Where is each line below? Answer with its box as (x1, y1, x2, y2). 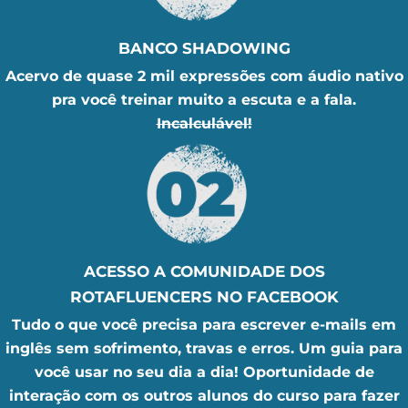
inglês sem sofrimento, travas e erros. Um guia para (5, 339, 403, 357)
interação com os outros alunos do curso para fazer (8, 386, 400, 404)
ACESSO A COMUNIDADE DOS (83, 261, 325, 280)
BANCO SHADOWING (117, 39, 291, 58)
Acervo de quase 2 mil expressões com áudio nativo (5, 67, 403, 86)
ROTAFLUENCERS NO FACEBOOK (69, 287, 339, 306)
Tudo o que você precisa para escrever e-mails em (12, 315, 396, 333)
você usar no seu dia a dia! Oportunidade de (34, 362, 374, 381)
